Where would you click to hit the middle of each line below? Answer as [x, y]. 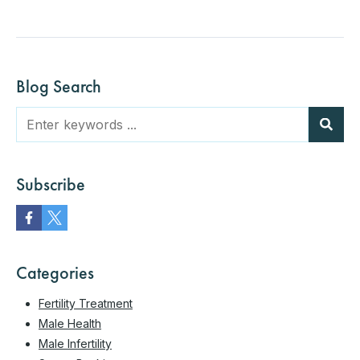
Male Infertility [75, 343]
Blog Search [59, 86]
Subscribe [51, 184]
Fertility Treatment [86, 303]
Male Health [70, 323]
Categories [55, 272]
